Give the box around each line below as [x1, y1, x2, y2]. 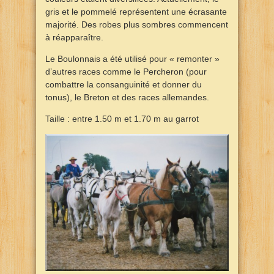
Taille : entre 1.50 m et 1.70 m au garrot [45, 113, 199, 124]
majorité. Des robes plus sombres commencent [45, 19, 228, 29]
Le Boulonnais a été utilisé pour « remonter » [45, 53, 220, 64]
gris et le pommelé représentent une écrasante [45, 6, 227, 17]
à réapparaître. [45, 32, 103, 42]
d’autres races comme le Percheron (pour [45, 66, 207, 76]
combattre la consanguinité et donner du [45, 79, 202, 89]
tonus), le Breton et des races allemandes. [45, 92, 209, 102]
